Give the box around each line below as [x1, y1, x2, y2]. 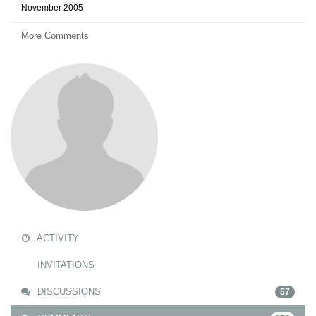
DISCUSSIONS [35, 286, 101, 297]
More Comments [21, 30, 89, 41]
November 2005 [21, 3, 83, 13]
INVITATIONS [35, 260, 95, 270]
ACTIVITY [35, 233, 79, 243]
